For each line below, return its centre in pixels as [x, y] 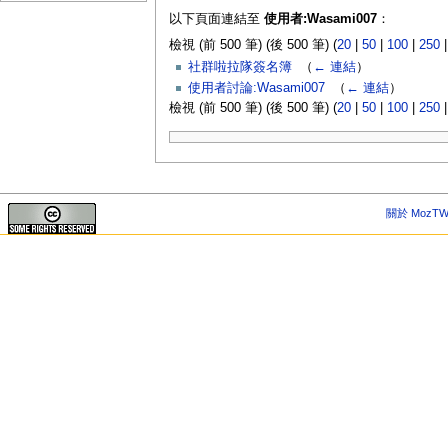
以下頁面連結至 [216, 19]
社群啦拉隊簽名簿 [239, 67]
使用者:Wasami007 [320, 19]
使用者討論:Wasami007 [256, 87]
